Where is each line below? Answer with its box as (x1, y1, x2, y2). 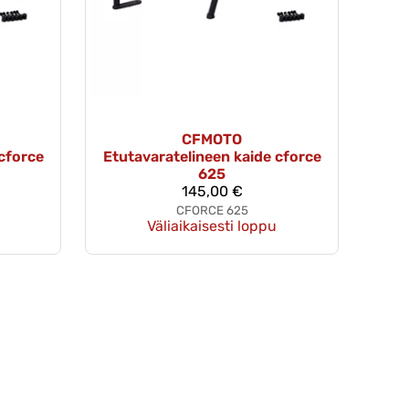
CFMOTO (182, 131, 242, 149)
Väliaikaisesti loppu (147, 217, 277, 236)
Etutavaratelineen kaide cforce (102, 148, 321, 166)
